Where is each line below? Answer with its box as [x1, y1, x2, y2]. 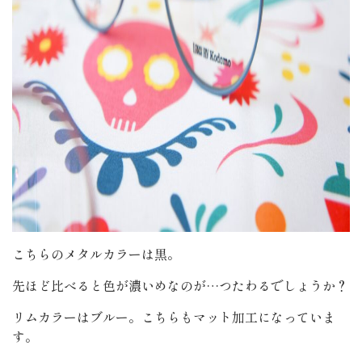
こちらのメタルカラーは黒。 [12, 244, 180, 264]
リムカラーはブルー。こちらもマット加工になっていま [12, 307, 335, 327]
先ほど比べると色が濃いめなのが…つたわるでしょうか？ [12, 276, 348, 296]
